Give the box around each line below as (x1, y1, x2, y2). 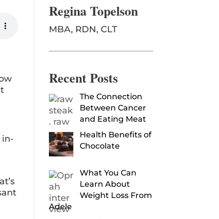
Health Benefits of (80, 130, 152, 140)
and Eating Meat (80, 114, 147, 124)
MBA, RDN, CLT (48, 24, 117, 35)
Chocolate (80, 141, 120, 151)
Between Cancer (80, 103, 147, 113)
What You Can (80, 168, 137, 178)
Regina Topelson (48, 1, 138, 21)
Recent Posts (48, 68, 118, 88)
